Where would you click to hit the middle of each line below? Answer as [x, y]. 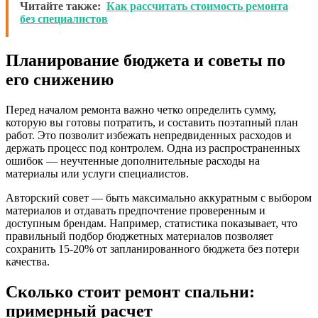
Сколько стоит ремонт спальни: [130, 292]
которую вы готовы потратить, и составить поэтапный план [152, 123]
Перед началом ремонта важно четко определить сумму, [141, 110]
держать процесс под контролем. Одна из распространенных [153, 148]
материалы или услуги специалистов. [97, 174]
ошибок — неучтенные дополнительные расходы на [133, 161]
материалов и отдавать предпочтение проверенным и [136, 211]
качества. [28, 262]
